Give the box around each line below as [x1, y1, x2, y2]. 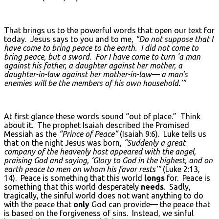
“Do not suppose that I [135, 34, 213, 44]
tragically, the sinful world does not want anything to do [4, 191, 203, 200]
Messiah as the [4, 129, 59, 138]
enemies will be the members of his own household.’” [4, 78, 186, 88]
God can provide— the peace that [91, 199, 210, 209]
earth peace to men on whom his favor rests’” [4, 164, 161, 174]
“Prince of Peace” [59, 129, 118, 138]
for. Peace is [167, 173, 210, 182]
